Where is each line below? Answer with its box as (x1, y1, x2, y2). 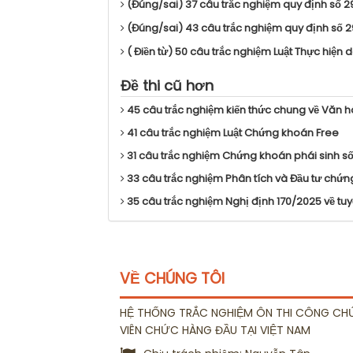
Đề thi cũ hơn (121, 76, 214, 96)
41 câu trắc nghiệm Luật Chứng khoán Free (127, 125, 339, 141)
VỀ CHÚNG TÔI (120, 268, 225, 290)
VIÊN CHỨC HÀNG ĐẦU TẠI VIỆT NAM (120, 321, 310, 338)
